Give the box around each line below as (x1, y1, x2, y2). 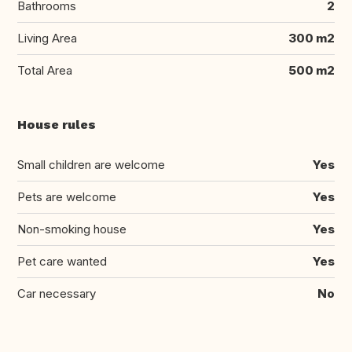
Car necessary (17, 286, 96, 302)
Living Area (17, 31, 77, 46)
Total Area (17, 63, 72, 79)
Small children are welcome (17, 157, 165, 173)
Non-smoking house (17, 222, 126, 237)
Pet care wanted (17, 254, 107, 269)
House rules (17, 117, 96, 133)
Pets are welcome (17, 189, 116, 205)
